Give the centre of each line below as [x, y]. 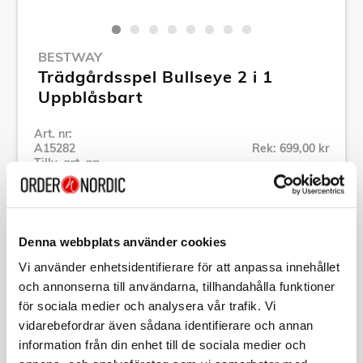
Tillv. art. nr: [67, 162]
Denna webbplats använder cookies [122, 241]
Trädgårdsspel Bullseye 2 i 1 [156, 76]
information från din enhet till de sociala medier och [162, 344]
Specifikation [81, 264]
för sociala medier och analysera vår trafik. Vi [147, 305]
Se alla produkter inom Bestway [122, 195]
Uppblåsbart [91, 96]
